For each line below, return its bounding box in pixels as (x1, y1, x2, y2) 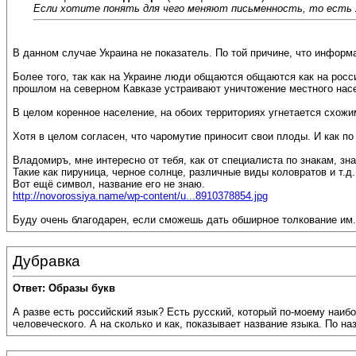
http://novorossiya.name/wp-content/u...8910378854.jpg (13, 190, 268, 203)
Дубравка (13, 253, 80, 269)
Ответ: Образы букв (13, 282, 115, 295)
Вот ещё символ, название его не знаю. (13, 178, 205, 191)
